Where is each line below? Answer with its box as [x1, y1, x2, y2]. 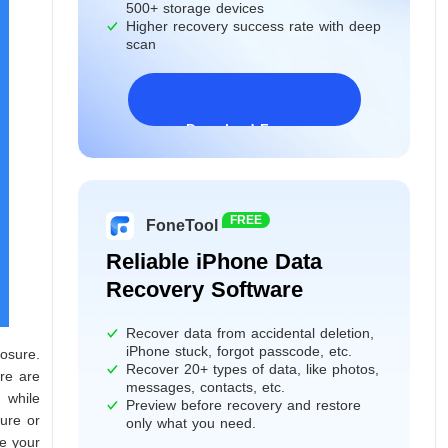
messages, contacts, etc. [126, 378, 285, 395]
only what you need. [126, 414, 256, 431]
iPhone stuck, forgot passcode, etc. [126, 342, 352, 359]
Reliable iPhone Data [106, 248, 322, 274]
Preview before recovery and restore [126, 396, 361, 413]
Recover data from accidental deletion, [126, 324, 374, 341]
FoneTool [146, 216, 218, 234]
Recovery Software [106, 276, 303, 302]
